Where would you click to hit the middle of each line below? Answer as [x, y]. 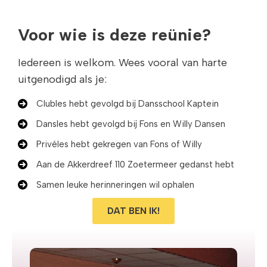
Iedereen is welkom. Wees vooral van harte [122, 62]
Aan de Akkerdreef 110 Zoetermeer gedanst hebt [135, 164]
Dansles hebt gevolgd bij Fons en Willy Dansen [131, 124]
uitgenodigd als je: [62, 79]
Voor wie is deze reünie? [114, 34]
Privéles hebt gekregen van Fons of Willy [119, 144]
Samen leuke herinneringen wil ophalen [115, 184]
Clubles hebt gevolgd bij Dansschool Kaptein [128, 103]
